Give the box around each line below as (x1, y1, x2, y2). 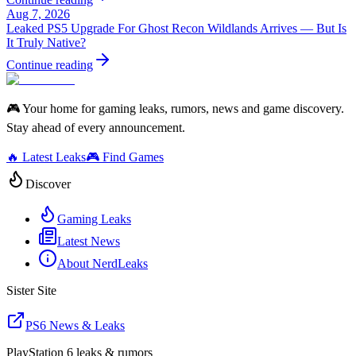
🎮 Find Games (86, 149, 164, 164)
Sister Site (6, 283, 56, 297)
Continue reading (6, 57, 93, 72)
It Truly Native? (6, 35, 86, 49)
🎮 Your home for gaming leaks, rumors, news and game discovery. (6, 101, 344, 115)
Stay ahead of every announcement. (6, 120, 185, 134)
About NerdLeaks (57, 256, 148, 270)
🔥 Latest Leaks (6, 149, 86, 164)
